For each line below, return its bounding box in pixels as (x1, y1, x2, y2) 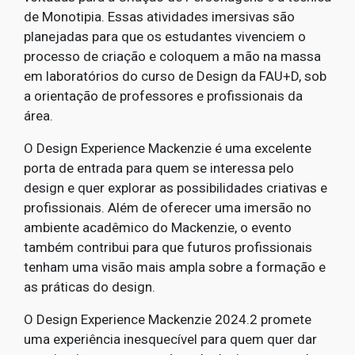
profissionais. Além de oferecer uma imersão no (24, 200, 311, 216)
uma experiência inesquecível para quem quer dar (24, 331, 317, 348)
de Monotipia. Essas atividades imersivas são (24, 9, 295, 25)
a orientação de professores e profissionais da (24, 88, 303, 105)
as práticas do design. (24, 279, 155, 296)
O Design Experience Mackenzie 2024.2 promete (24, 311, 311, 328)
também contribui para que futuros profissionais (24, 239, 312, 256)
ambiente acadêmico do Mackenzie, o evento (24, 219, 292, 236)
